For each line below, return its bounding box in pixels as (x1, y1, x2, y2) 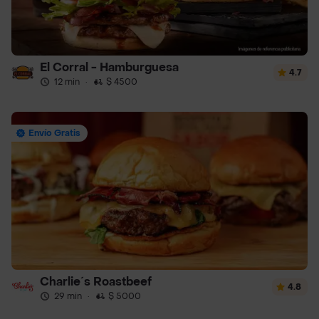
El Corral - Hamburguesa (40, 60, 179, 75)
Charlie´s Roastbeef (40, 274, 152, 290)
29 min (54, 291, 82, 303)
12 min (54, 76, 80, 88)
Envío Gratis (28, 127, 80, 140)
